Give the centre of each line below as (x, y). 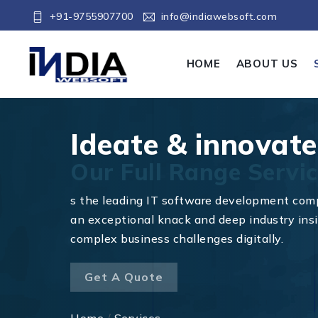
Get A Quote (124, 277)
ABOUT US (267, 64)
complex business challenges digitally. (177, 239)
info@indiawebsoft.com (219, 16)
